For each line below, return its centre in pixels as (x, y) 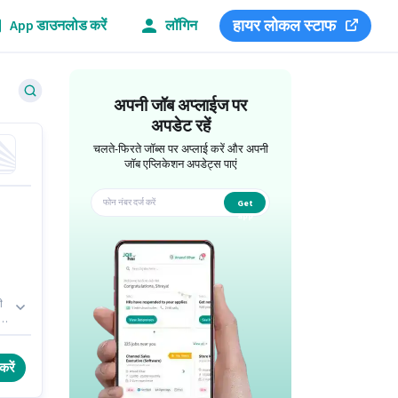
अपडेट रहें (180, 127)
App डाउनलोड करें (58, 25)
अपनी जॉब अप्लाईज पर (181, 106)
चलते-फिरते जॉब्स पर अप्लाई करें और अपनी (180, 149)
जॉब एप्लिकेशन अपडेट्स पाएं (180, 164)
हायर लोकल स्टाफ (284, 26)
